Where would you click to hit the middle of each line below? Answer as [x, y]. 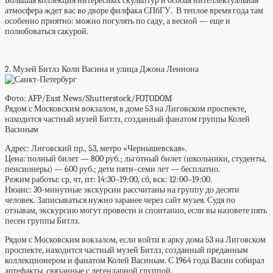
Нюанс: [18, 190]
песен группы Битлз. [44, 221]
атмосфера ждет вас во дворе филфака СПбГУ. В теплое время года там [134, 11]
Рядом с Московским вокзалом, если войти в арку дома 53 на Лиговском [135, 240]
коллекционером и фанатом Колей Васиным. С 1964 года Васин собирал [135, 261]
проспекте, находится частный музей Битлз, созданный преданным [126, 250]
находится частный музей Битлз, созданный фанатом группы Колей [127, 119]
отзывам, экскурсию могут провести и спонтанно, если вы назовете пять [136, 211]
